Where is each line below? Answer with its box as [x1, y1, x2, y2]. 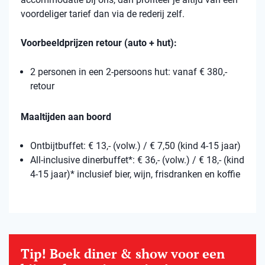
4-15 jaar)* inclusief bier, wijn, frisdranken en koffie [30, 168, 240, 180]
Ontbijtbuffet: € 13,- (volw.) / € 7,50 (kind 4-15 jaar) [30, 140, 241, 151]
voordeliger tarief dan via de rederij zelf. [21, 8, 185, 20]
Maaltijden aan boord [21, 111, 114, 122]
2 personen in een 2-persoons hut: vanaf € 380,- [30, 66, 227, 77]
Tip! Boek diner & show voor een [21, 244, 225, 262]
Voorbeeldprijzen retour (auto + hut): [21, 37, 179, 49]
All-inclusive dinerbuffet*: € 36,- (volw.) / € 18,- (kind [30, 154, 244, 166]
